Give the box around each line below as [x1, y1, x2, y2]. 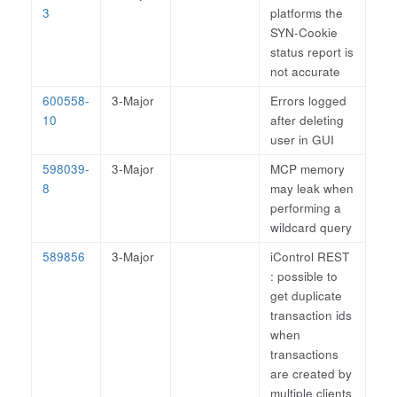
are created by [270, 365, 352, 382]
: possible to [270, 268, 338, 284]
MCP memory [270, 160, 345, 177]
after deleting [270, 112, 344, 128]
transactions [270, 346, 339, 362]
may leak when [270, 180, 354, 197]
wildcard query [270, 219, 352, 236]
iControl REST [270, 248, 349, 265]
